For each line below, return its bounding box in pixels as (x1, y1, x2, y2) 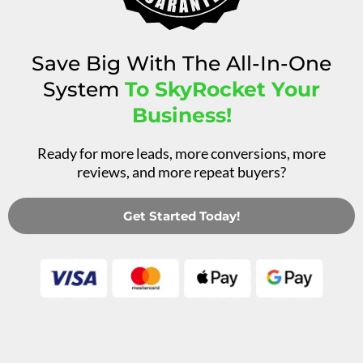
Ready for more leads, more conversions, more (37, 144, 326, 163)
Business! (131, 103, 232, 128)
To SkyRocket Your (125, 77, 320, 102)
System (43, 77, 125, 102)
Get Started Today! (123, 208, 240, 224)
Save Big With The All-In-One (32, 51, 331, 76)
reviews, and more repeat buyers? (77, 163, 286, 181)
